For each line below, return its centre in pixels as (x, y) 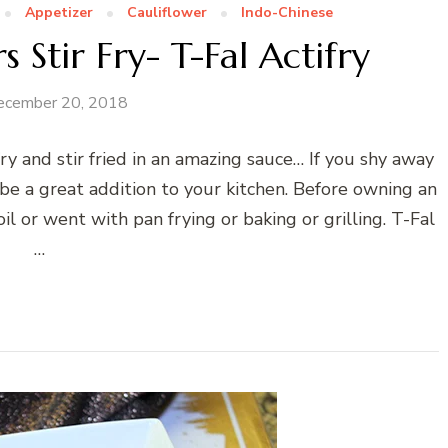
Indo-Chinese (287, 13)
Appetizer (59, 13)
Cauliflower (167, 13)
